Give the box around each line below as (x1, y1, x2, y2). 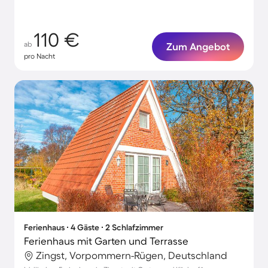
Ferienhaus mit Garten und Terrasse (24, 235, 188, 246)
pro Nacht (24, 52, 55, 60)
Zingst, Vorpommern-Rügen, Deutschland (36, 249, 227, 261)
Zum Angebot (166, 41, 230, 52)
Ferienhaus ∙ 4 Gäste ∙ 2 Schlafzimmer (24, 223, 163, 232)
